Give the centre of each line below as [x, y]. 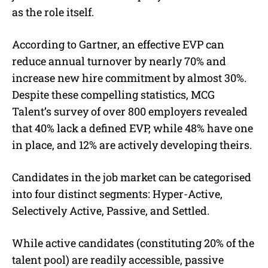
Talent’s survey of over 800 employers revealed [130, 111]
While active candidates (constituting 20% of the [133, 243]
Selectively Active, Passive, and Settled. [111, 210]
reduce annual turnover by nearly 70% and [119, 61]
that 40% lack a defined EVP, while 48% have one [133, 128]
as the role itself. [54, 12]
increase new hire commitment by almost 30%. [129, 77]
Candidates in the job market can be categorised [132, 177]
